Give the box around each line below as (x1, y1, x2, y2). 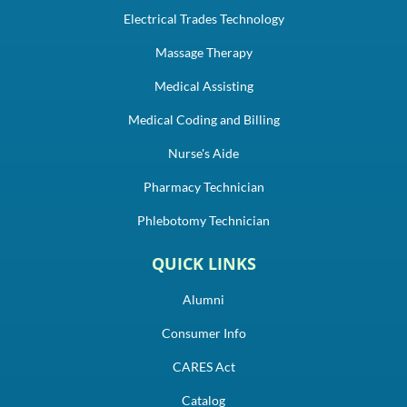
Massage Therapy (154, 44, 253, 60)
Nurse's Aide (168, 144, 239, 161)
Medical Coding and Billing (127, 111, 280, 127)
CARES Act (172, 358, 235, 374)
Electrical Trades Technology (123, 10, 284, 26)
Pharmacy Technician (143, 178, 264, 194)
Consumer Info (161, 324, 246, 341)
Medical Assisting (154, 77, 253, 94)
